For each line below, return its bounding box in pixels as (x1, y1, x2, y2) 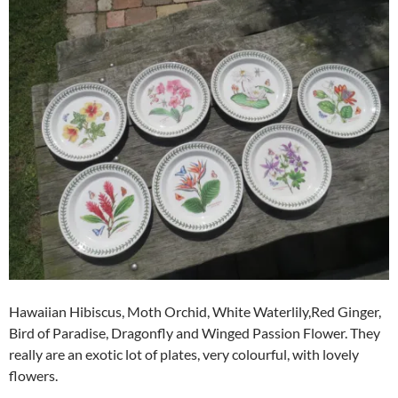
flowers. (9, 366, 58, 384)
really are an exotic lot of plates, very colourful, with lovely (9, 345, 359, 362)
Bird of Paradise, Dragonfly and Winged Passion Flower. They (9, 323, 380, 341)
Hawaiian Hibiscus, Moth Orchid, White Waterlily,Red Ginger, (9, 302, 381, 320)
